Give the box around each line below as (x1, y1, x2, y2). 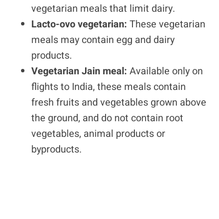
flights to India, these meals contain (31, 80, 186, 94)
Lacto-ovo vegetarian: (31, 17, 130, 31)
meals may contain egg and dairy (31, 33, 175, 47)
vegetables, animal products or (31, 127, 165, 141)
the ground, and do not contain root (31, 111, 183, 125)
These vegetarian (130, 17, 205, 31)
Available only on (130, 64, 203, 78)
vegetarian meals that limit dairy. (31, 1, 175, 16)
